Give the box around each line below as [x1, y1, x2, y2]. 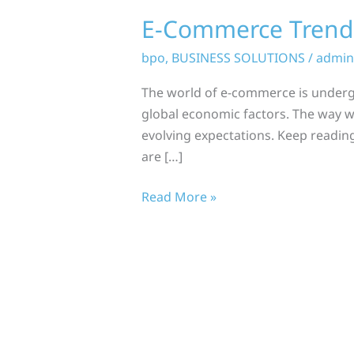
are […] [141, 147, 183, 165]
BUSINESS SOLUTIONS [171, 48, 305, 66]
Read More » [141, 187, 217, 205]
